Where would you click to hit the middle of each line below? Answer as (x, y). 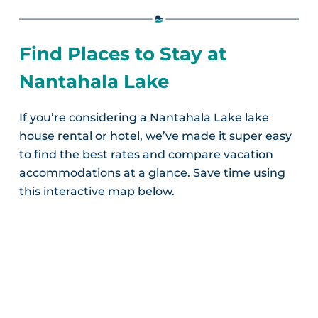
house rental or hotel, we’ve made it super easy (155, 136)
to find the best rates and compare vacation (146, 155)
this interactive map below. (97, 192)
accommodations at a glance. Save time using (152, 173)
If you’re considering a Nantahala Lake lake (144, 118)
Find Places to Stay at (122, 54)
